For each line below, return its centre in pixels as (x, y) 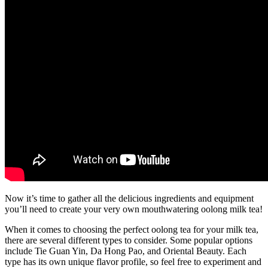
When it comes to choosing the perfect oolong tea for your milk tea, (132, 229)
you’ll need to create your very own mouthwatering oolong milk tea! (134, 209)
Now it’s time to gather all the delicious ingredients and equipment (129, 198)
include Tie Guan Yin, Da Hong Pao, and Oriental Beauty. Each (126, 251)
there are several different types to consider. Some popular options (129, 240)
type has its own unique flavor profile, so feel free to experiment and (133, 261)
